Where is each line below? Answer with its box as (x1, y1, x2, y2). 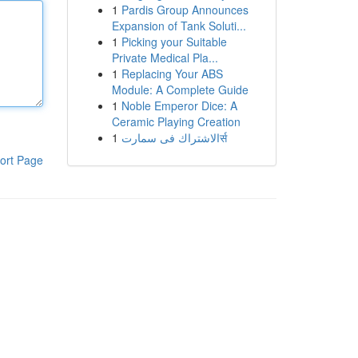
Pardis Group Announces (121, 2, 249, 18)
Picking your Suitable (121, 34, 227, 50)
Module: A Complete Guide (111, 82, 249, 97)
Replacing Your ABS (121, 66, 223, 82)
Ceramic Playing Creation (111, 113, 241, 129)
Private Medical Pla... (111, 50, 218, 66)
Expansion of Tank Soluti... (111, 18, 246, 34)
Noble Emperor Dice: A (121, 97, 237, 113)
